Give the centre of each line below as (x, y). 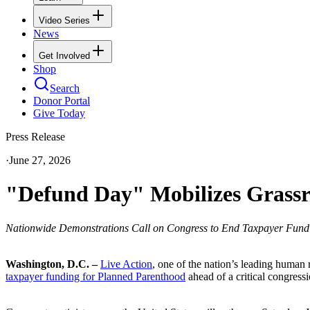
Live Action (126, 264)
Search (65, 88)
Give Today (59, 113)
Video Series (64, 20)
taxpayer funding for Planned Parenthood (95, 276)
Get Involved (64, 55)
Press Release (35, 136)
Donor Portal (62, 100)
